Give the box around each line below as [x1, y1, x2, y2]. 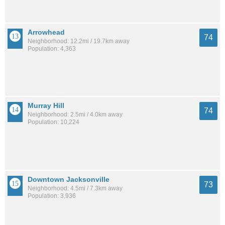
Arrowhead [28, 28, 65, 36]
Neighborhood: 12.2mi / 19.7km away [28, 37, 130, 45]
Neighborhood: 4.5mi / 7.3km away [28, 184, 123, 192]
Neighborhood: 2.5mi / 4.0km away [28, 111, 123, 119]
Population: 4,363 [28, 45, 76, 52]
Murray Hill [28, 101, 64, 110]
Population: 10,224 [28, 119, 79, 126]
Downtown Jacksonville [28, 175, 109, 183]
